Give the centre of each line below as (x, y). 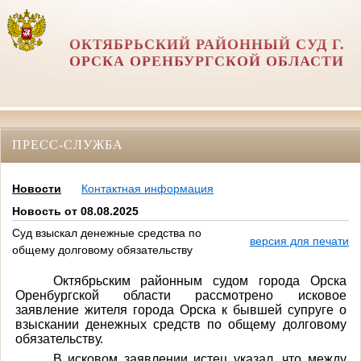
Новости (37, 189)
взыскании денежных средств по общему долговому (180, 324)
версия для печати (299, 241)
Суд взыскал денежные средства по (107, 233)
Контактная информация (147, 189)
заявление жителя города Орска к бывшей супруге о (180, 309)
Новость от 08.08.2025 (75, 212)
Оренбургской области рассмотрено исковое (180, 295)
